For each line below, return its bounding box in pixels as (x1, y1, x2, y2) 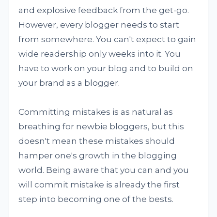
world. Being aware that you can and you (18, 165, 189, 175)
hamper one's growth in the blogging (18, 151, 177, 161)
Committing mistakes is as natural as (18, 107, 173, 117)
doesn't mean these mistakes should (18, 136, 175, 146)
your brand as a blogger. (18, 78, 120, 88)
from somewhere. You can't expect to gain (18, 34, 197, 45)
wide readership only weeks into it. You (18, 49, 181, 59)
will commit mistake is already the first (18, 180, 180, 190)
